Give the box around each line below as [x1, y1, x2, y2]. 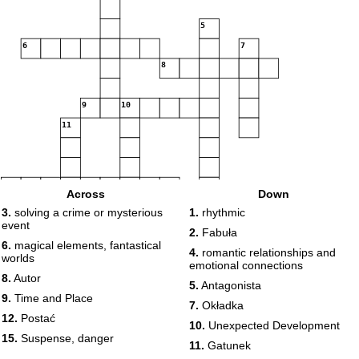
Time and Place [11, 292, 93, 305]
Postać [18, 312, 55, 325]
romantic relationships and [199, 246, 336, 259]
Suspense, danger [18, 332, 114, 345]
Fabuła [199, 226, 237, 239]
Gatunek [204, 339, 251, 352]
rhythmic [199, 206, 245, 219]
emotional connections [189, 259, 303, 272]
